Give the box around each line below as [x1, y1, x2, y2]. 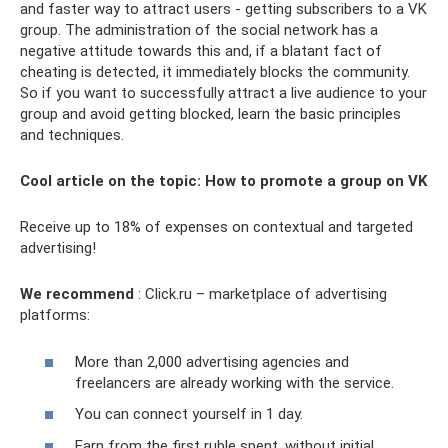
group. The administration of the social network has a [20, 21, 378, 39]
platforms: [20, 306, 90, 324]
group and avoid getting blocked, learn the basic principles [20, 105, 401, 123]
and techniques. [20, 126, 124, 144]
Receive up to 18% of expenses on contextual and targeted [20, 218, 413, 236]
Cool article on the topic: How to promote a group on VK [20, 172, 427, 190]
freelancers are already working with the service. [75, 373, 394, 392]
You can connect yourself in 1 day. [75, 405, 303, 423]
